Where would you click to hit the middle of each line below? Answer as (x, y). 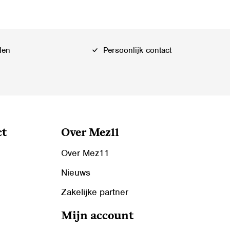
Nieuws (75, 172)
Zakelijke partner (94, 192)
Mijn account (97, 216)
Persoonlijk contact (136, 50)
